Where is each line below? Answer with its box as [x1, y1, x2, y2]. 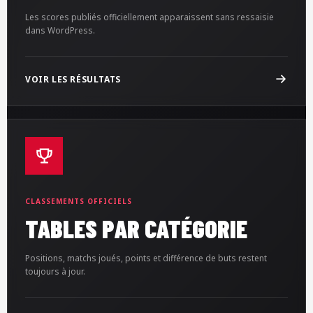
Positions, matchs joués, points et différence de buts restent [25, 252, 267, 264]
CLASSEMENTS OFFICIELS [25, 196, 132, 206]
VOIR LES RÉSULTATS [25, 73, 121, 85]
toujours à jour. [25, 265, 85, 277]
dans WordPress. [25, 24, 95, 36]
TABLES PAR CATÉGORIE [25, 212, 247, 243]
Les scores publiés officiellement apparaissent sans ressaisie [25, 10, 274, 23]
